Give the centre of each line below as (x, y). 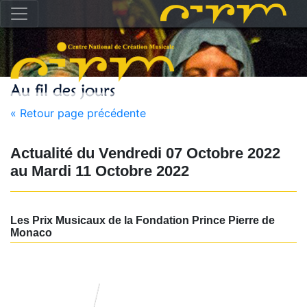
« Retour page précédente (78, 113)
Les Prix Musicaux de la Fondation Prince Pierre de (143, 220)
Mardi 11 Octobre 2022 (108, 171)
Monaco (31, 233)
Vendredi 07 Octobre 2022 (187, 153)
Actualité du (52, 153)
